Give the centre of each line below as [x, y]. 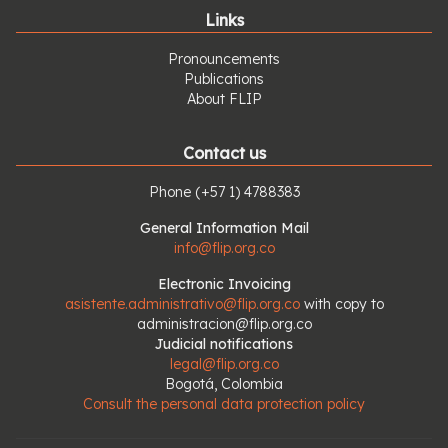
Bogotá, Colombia [224, 384]
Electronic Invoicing [224, 284]
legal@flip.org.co [224, 364]
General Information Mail [224, 228]
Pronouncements [224, 59]
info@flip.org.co [224, 248]
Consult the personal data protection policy [224, 404]
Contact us [224, 153]
